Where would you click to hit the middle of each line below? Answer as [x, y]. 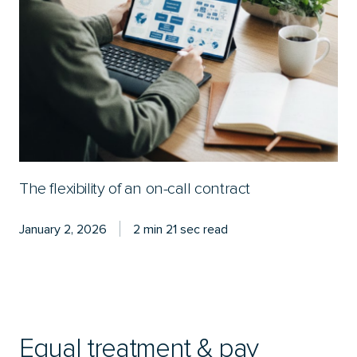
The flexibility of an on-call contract [135, 188]
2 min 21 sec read [180, 229]
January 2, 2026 [63, 229]
